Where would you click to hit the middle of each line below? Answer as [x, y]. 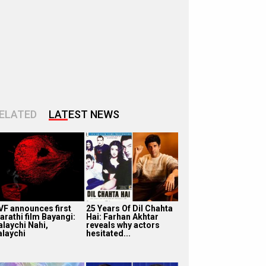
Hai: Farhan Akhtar [122, 216]
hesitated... [108, 233]
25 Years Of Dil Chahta [129, 208]
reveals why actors [123, 225]
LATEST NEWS [84, 114]
